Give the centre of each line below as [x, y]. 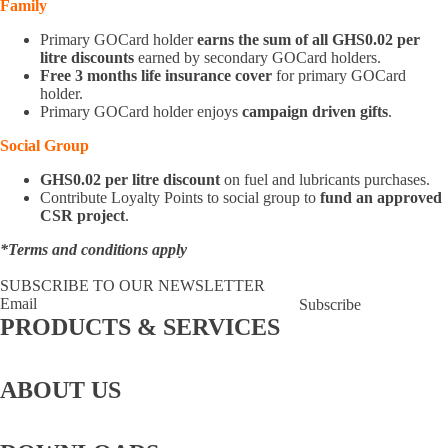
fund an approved [381, 197]
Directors [224, 431]
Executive [327, 413]
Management [336, 431]
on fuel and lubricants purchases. [327, 179]
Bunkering [296, 350]
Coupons [358, 368]
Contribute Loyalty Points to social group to [180, 197]
